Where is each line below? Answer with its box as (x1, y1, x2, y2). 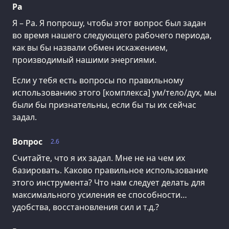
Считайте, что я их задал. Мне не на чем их (12, 152, 185, 164)
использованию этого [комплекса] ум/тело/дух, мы (12, 87, 216, 99)
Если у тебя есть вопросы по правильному (12, 75, 184, 86)
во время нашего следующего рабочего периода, (12, 30, 212, 41)
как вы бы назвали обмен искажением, (12, 42, 168, 54)
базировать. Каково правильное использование (12, 165, 208, 176)
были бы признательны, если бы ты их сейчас (12, 99, 196, 111)
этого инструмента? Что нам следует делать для (12, 177, 205, 189)
